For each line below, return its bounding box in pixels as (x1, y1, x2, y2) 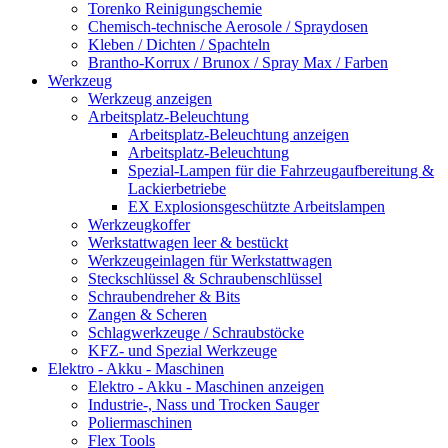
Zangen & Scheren (88, 305, 207, 323)
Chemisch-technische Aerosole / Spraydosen (88, 17, 368, 35)
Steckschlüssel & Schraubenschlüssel (88, 269, 322, 287)
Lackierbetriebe (128, 179, 226, 197)
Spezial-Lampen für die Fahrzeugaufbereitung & (128, 161, 434, 179)
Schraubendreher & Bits (88, 287, 240, 305)
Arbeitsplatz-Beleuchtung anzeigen (128, 125, 349, 143)
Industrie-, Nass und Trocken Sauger (88, 395, 319, 413)
